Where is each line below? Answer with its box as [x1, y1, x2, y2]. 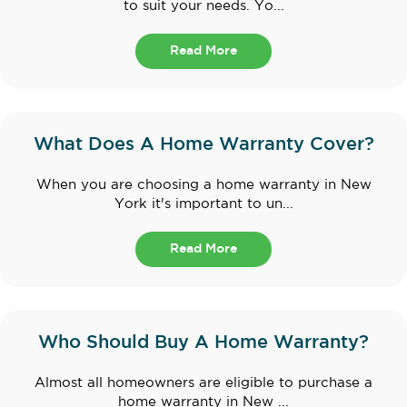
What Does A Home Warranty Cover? [33, 136, 374, 154]
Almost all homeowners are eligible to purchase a [35, 377, 372, 390]
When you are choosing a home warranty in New [35, 179, 372, 192]
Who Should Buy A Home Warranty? [38, 334, 369, 352]
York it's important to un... [114, 198, 293, 211]
